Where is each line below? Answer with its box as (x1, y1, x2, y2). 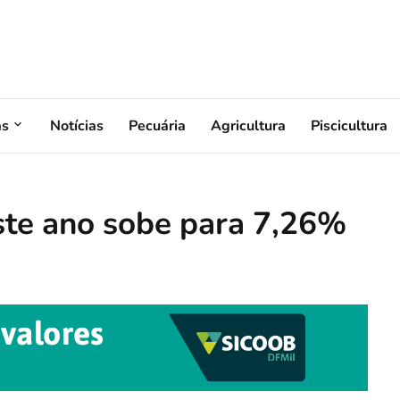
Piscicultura (311, 115, 387, 136)
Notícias (50, 115, 104, 136)
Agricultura (211, 115, 286, 136)
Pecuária (129, 115, 186, 136)
